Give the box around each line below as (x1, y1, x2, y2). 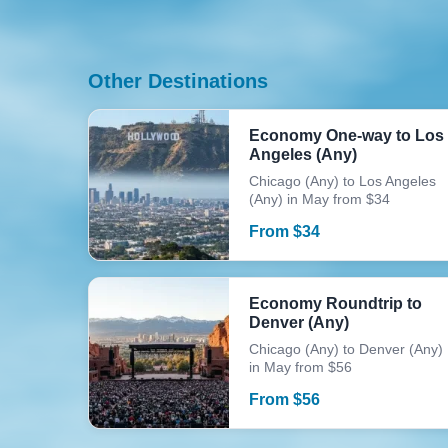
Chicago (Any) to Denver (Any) (249, 341, 443, 357)
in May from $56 (249, 359, 352, 375)
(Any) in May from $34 (249, 191, 390, 207)
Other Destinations (88, 70, 268, 92)
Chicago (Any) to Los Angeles (249, 173, 436, 189)
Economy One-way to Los (249, 127, 444, 144)
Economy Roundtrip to (249, 295, 422, 312)
